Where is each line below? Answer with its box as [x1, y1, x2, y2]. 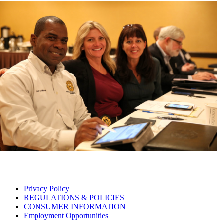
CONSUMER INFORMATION [24, 202, 126, 211]
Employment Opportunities [24, 211, 108, 220]
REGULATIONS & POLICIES [24, 193, 124, 202]
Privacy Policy [24, 184, 69, 193]
